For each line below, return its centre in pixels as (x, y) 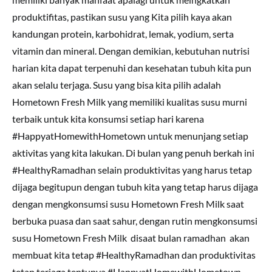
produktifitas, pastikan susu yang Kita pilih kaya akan (122, 17)
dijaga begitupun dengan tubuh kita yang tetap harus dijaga (135, 187)
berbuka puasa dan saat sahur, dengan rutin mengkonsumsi (135, 221)
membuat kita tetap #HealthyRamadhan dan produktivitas (134, 255)
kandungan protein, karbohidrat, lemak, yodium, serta (123, 34)
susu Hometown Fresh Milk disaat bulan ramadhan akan (131, 238)
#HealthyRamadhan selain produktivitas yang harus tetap (132, 170)
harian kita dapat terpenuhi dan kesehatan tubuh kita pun (132, 68)
